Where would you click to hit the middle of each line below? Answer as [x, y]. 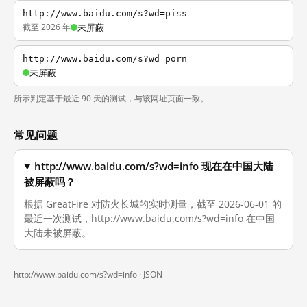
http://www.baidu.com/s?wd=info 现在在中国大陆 [154, 166]
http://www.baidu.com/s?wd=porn [105, 59]
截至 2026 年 [47, 27]
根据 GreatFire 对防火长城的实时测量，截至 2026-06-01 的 [153, 204]
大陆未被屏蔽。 [58, 233]
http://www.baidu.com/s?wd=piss [105, 13]
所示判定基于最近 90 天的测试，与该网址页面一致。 [111, 98]
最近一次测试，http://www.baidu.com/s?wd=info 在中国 [149, 218]
